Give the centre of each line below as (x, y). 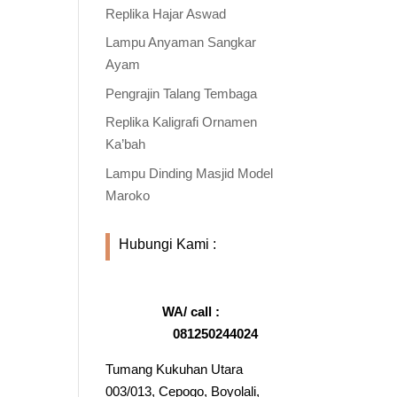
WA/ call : (190, 311)
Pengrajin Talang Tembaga (182, 93)
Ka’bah (126, 144)
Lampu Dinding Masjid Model (190, 173)
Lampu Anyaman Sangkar (181, 42)
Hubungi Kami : (168, 244)
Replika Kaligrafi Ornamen (182, 122)
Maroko (128, 195)
